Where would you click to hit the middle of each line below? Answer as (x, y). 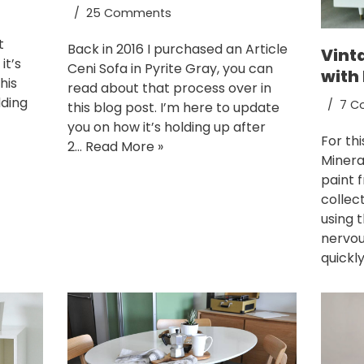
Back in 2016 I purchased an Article (177, 49)
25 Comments (128, 13)
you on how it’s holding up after (166, 127)
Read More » (124, 146)
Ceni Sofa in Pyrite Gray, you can (170, 68)
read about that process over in (169, 88)
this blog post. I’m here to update (173, 107)
